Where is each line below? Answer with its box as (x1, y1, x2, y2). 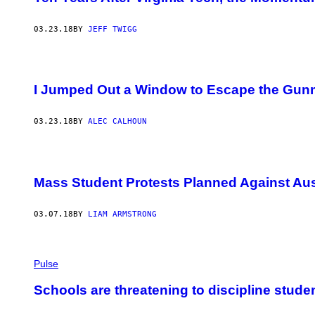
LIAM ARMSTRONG (88, 209, 157, 219)
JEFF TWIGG (88, 24, 137, 34)
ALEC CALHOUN (88, 117, 147, 127)
